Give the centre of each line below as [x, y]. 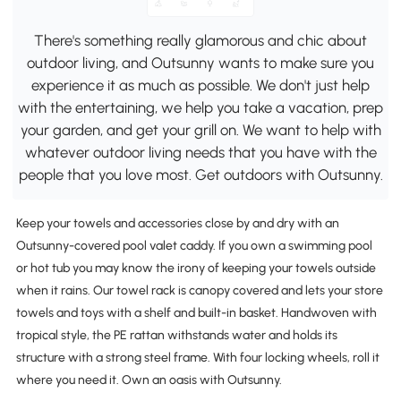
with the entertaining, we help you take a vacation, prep [200, 108]
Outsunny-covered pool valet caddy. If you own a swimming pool [194, 245]
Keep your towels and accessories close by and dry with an [177, 223]
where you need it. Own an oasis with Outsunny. [149, 380]
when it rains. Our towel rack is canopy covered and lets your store [199, 290]
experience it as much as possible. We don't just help [200, 85]
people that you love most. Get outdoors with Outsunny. [200, 175]
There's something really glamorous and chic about [200, 41]
